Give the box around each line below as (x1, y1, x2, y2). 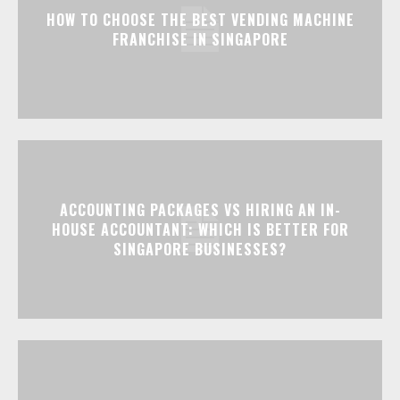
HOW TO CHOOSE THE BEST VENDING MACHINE (46, 9, 354, 31)
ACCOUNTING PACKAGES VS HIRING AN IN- (59, 199, 341, 221)
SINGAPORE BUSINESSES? (113, 238, 287, 261)
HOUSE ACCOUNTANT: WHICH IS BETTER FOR (51, 219, 349, 241)
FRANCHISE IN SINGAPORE (112, 29, 288, 51)
